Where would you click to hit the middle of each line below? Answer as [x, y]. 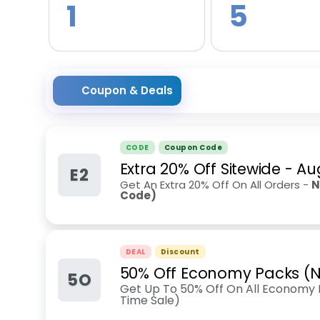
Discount [180, 252]
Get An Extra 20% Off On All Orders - [215, 185]
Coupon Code [193, 147]
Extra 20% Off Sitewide [200, 169]
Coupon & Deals [127, 90]
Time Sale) [150, 300]
